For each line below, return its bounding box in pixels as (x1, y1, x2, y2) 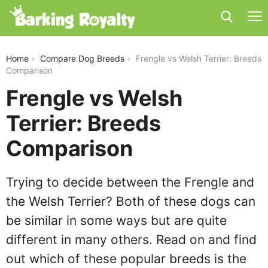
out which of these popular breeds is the (6, 251, 246, 266)
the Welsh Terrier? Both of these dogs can (6, 194, 255, 209)
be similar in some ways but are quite (6, 213, 227, 228)
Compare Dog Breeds (40, 53, 124, 63)
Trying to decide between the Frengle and (6, 175, 254, 190)
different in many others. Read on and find (6, 232, 257, 247)
